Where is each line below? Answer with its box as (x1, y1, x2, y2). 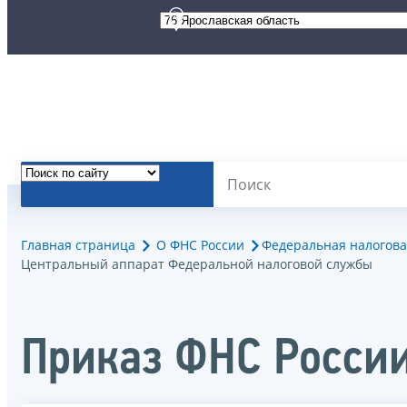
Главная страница (21, 235, 135, 253)
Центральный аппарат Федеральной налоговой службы (21, 254, 372, 273)
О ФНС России (156, 235, 244, 253)
